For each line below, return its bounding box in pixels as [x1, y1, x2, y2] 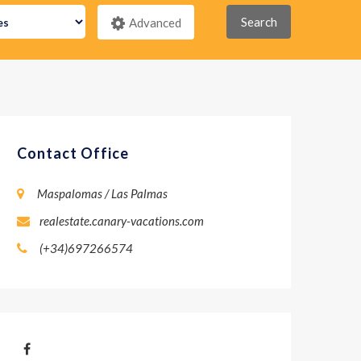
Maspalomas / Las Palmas [37, 186, 168, 201]
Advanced [128, 15, 181, 30]
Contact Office [17, 144, 129, 162]
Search [240, 15, 277, 29]
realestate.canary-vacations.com [37, 214, 204, 228]
